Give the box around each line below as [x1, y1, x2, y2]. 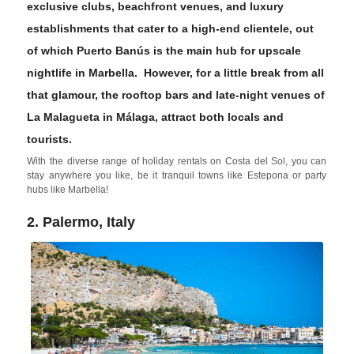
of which [27, 44, 77, 58]
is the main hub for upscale [150, 44, 302, 58]
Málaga [116, 111, 156, 124]
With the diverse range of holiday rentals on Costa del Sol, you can [27, 156, 327, 168]
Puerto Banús [77, 44, 151, 58]
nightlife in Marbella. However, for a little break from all [27, 66, 325, 80]
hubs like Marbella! [27, 184, 111, 196]
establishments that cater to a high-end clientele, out [27, 22, 314, 36]
